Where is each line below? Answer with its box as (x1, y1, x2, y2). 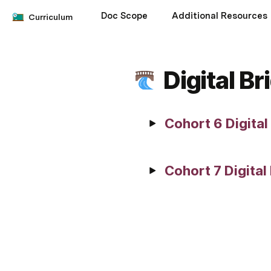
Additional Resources (172, 10, 267, 21)
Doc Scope (101, 10, 148, 21)
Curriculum (28, 12, 73, 22)
